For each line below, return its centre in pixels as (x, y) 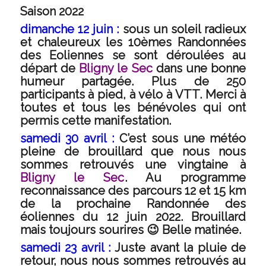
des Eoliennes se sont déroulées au (133, 55)
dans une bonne (199, 68)
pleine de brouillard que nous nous (133, 151)
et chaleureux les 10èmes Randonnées (133, 42)
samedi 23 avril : (65, 248)
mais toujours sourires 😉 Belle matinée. (130, 230)
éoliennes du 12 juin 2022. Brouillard (133, 217)
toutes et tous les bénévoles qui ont (133, 107)
